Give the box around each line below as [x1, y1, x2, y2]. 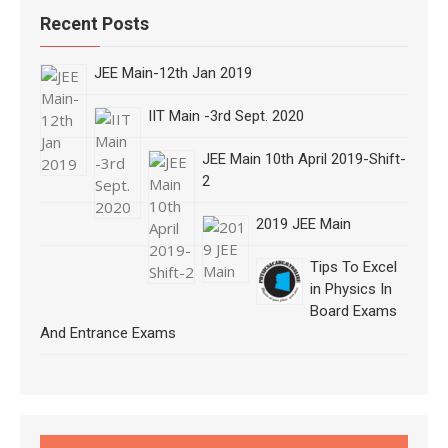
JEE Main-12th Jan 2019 [94, 63, 252, 82]
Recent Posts [40, 12, 149, 34]
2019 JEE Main [256, 214, 351, 233]
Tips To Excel [310, 257, 397, 276]
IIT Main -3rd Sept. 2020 [148, 106, 304, 125]
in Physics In [310, 279, 392, 298]
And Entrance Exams [40, 323, 176, 342]
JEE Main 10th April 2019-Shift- [202, 149, 406, 168]
